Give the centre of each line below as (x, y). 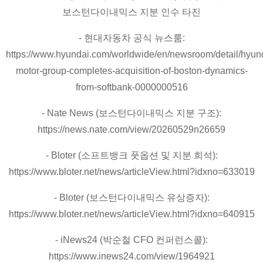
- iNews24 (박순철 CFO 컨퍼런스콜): (131, 240)
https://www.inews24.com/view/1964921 (131, 256)
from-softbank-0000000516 (131, 87)
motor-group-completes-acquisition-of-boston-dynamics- (131, 70)
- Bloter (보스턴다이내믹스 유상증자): (131, 197)
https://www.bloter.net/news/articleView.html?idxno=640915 (131, 214)
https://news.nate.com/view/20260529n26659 (131, 129)
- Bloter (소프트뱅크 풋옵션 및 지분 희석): (131, 155)
